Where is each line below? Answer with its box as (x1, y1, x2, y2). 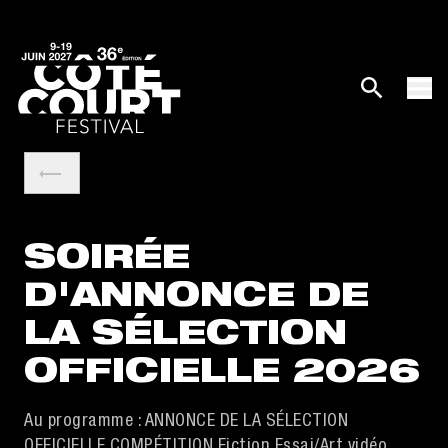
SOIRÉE (24, 244, 190, 277)
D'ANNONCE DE (24, 282, 369, 315)
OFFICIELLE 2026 (24, 358, 421, 391)
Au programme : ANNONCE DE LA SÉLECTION (24, 413, 348, 431)
